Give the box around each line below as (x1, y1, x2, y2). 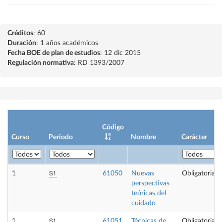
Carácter (181, 134, 207, 141)
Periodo (49, 134, 73, 141)
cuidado (131, 200, 156, 207)
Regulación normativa (7, 59, 74, 66)
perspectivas (131, 180, 169, 187)
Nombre (131, 134, 156, 141)
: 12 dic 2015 (100, 50, 141, 56)
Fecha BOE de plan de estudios (7, 50, 100, 56)
